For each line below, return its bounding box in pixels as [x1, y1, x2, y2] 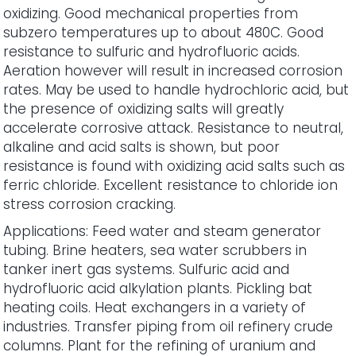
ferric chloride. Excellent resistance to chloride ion [3, 175, 339, 195]
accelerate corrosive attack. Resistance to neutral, [3, 118, 344, 137]
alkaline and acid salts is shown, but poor [3, 137, 281, 157]
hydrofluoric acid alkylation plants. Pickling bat [3, 278, 313, 298]
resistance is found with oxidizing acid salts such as [3, 156, 346, 176]
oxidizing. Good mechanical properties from [3, 3, 299, 23]
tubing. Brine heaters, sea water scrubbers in [3, 240, 308, 260]
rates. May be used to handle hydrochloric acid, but [3, 79, 350, 99]
